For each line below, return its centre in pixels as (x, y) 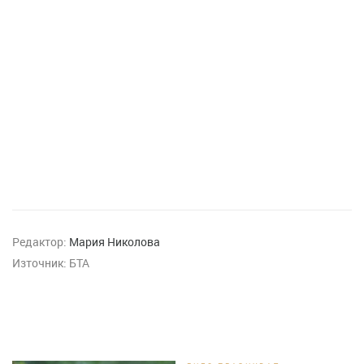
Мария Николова (115, 242)
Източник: (39, 263)
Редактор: (39, 242)
